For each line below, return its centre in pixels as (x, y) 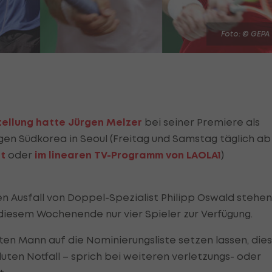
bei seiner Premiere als (201, 122)
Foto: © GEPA (245, 34)
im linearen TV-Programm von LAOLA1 (127, 155)
